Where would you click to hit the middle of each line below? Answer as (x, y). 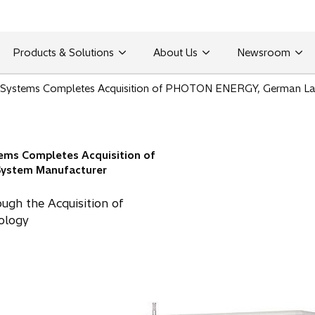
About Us (175, 52)
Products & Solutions (63, 52)
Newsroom (263, 52)
